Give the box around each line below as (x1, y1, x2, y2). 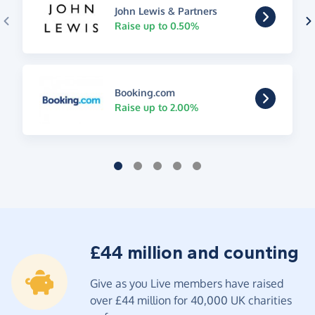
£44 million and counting (90, 241, 299, 264)
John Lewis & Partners (114, 4, 217, 17)
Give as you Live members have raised (90, 276, 283, 290)
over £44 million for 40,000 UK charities (90, 292, 292, 307)
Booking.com (114, 86, 175, 98)
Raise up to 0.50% (114, 19, 199, 32)
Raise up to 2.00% (114, 101, 198, 113)
